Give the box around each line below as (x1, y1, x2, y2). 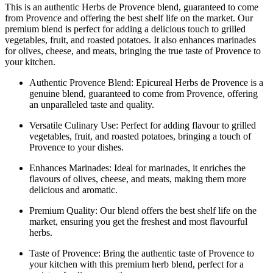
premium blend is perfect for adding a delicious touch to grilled (5, 23, 246, 34)
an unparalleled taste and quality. (29, 99, 154, 110)
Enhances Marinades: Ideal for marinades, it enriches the (29, 162, 246, 173)
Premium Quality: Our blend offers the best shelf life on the (29, 205, 257, 216)
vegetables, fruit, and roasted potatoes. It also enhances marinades (5, 34, 256, 45)
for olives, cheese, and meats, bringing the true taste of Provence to (5, 45, 261, 56)
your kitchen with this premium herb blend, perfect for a (29, 258, 244, 269)
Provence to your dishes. (29, 141, 124, 152)
